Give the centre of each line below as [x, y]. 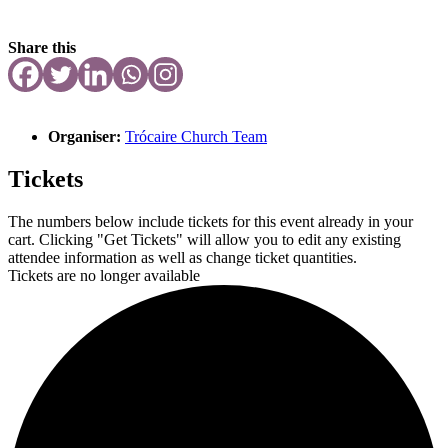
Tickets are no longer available [104, 275]
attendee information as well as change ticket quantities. [182, 257]
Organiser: [86, 136]
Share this [42, 47]
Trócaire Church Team [196, 136]
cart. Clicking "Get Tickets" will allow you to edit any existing [204, 239]
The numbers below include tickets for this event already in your [210, 221]
